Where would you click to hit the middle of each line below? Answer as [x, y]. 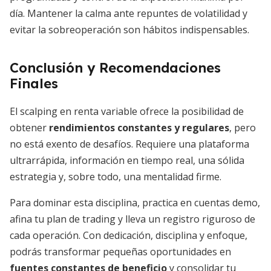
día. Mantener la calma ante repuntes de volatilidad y [129, 13]
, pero [243, 128]
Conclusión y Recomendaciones [115, 68]
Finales [34, 83]
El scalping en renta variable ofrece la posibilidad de [127, 111]
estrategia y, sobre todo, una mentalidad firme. [116, 177]
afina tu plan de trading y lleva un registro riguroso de [132, 219]
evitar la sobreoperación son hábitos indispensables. [129, 30]
